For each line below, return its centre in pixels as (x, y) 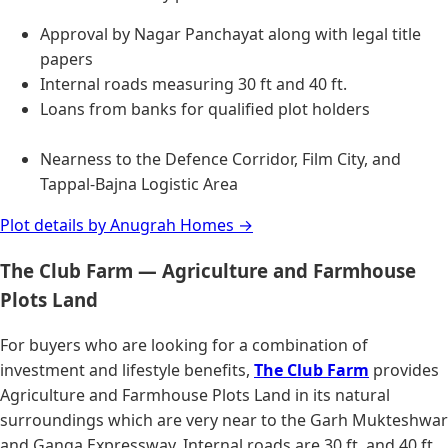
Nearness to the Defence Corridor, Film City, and (220, 158)
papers (66, 58)
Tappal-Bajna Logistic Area (139, 183)
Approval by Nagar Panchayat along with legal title (230, 33)
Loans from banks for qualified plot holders (205, 108)
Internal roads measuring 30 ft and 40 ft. (193, 83)
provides (404, 370)
